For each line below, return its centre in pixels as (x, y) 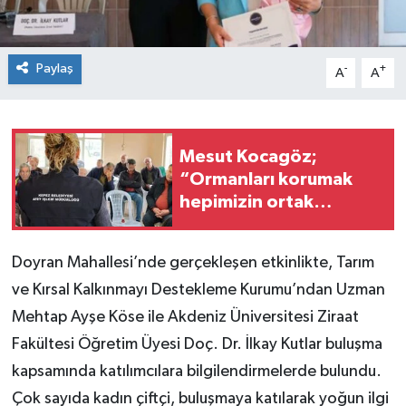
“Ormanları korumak (266, 179)
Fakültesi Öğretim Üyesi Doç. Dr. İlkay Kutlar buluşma (197, 345)
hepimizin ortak (246, 202)
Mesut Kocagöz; (248, 156)
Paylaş (54, 69)
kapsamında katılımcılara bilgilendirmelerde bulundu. (196, 372)
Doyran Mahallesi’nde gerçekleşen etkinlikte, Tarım (193, 263)
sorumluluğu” (237, 224)
